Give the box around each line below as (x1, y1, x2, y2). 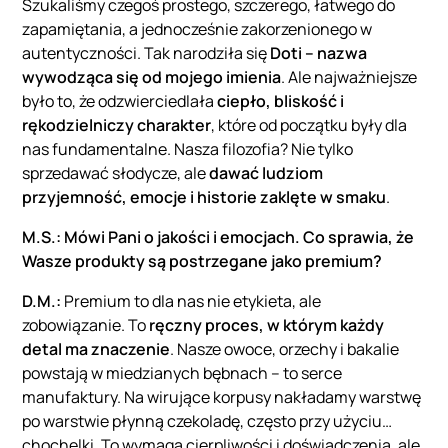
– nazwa (305, 42, 368, 65)
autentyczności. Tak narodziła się (22, 42, 271, 65)
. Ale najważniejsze (281, 66, 418, 89)
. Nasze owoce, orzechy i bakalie (170, 338, 400, 361)
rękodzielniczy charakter (22, 114, 212, 137)
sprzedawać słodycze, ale (22, 162, 210, 185)
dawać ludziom (209, 162, 324, 185)
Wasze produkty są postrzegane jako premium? (22, 250, 383, 273)
